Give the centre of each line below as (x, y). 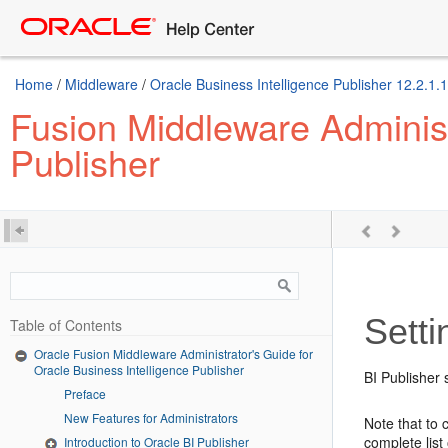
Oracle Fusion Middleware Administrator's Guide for (173, 353)
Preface (85, 393)
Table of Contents (66, 325)
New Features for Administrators (151, 417)
